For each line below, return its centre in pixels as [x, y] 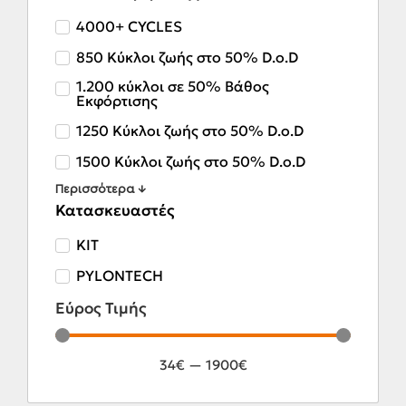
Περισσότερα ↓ [101, 190]
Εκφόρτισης [117, 101]
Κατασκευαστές [115, 211]
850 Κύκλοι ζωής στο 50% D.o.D [187, 57]
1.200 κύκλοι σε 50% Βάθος [173, 87]
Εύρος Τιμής [101, 309]
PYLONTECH [120, 275]
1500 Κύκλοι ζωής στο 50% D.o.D [191, 161]
